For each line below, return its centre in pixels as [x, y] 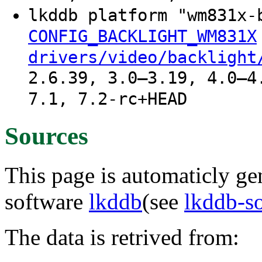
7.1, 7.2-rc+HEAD [108, 99]
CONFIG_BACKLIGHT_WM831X [142, 37]
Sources [46, 136]
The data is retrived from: [122, 237]
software [47, 201]
